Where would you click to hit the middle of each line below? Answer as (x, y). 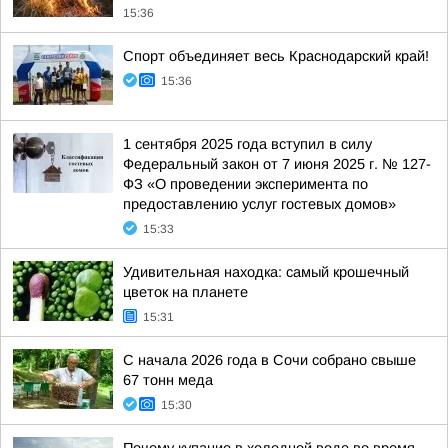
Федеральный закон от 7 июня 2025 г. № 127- (277, 164)
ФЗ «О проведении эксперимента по (245, 184)
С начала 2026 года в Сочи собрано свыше (269, 360)
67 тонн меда (168, 380)
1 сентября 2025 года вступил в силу (247, 144)
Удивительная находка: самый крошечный (266, 272)
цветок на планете (185, 292)
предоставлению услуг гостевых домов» (259, 204)
